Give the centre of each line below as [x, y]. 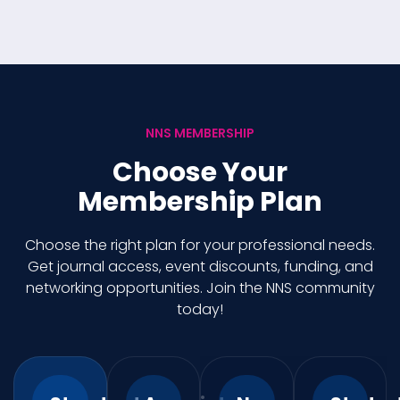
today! [200, 309]
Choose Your [200, 172]
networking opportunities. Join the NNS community [200, 287]
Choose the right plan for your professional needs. [200, 245]
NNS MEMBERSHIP [200, 133]
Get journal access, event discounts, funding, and [200, 266]
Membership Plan [200, 201]
